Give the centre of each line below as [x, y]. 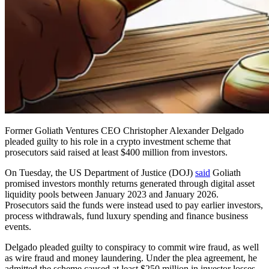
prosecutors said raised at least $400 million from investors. [116, 152]
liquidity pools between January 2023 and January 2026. [112, 194]
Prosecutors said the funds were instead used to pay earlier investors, [134, 205]
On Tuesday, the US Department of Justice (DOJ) [100, 172]
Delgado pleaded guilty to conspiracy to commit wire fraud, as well [132, 247]
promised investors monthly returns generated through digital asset [130, 183]
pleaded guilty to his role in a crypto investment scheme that [118, 141]
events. [19, 226]
